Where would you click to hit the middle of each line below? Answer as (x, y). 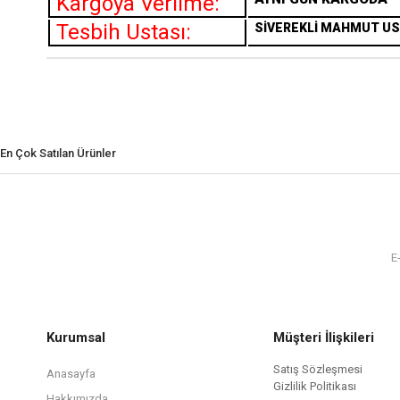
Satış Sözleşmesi (318, 370)
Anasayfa (71, 374)
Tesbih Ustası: (124, 33)
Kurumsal (76, 338)
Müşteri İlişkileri (324, 338)
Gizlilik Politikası (315, 387)
